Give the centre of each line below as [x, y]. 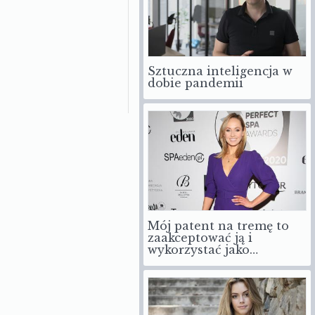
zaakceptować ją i [200, 237]
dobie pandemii [195, 83]
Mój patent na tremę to [218, 225]
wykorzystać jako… [203, 249]
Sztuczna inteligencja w [220, 71]
